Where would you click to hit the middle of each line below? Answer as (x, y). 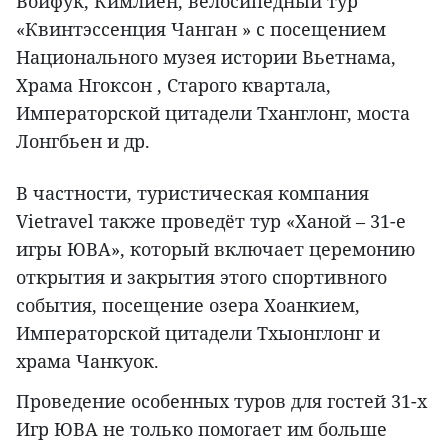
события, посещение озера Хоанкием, (188, 305)
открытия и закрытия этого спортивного (201, 277)
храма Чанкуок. (87, 361)
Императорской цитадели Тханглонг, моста (213, 113)
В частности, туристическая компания (192, 193)
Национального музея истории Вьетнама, (206, 57)
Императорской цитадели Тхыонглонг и (198, 333)
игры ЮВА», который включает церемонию (215, 249)
